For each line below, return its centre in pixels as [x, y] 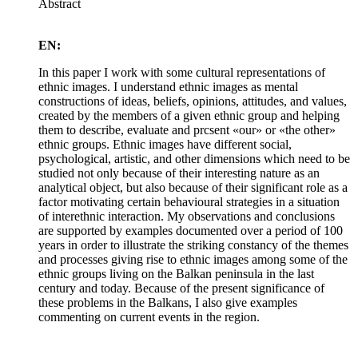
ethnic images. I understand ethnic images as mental [168, 86]
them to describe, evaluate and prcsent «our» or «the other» [187, 129]
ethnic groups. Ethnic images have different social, [165, 144]
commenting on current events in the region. [149, 316]
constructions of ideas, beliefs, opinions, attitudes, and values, [193, 101]
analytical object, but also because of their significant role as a [193, 187]
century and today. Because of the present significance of [181, 288]
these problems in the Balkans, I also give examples [168, 302]
